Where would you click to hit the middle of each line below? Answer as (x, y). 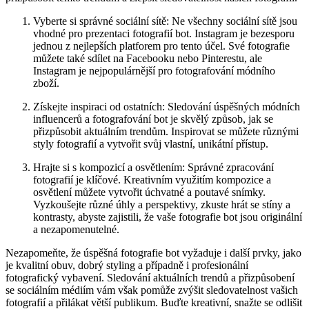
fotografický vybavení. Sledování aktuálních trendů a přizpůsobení (150, 278)
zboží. (46, 83)
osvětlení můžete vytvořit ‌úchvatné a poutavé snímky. (149, 192)
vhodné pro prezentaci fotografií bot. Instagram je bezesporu (164, 34)
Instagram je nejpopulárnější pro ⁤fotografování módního (154, 71)
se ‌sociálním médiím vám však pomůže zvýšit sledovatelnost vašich (152, 290)
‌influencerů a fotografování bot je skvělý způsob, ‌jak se (153, 119)
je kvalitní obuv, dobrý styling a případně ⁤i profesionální (127, 266)
